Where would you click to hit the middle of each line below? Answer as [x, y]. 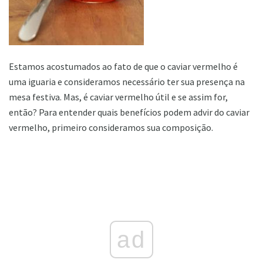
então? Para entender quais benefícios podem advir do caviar [129, 112]
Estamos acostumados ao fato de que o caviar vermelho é [123, 66]
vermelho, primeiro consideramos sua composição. [111, 127]
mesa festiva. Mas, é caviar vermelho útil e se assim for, [118, 97]
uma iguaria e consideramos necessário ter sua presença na [127, 81]
